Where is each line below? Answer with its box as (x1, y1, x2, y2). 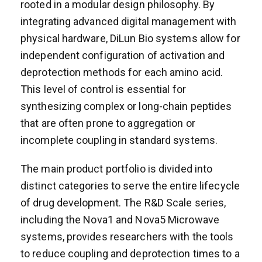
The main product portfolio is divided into (20, 162, 213, 175)
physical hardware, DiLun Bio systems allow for (20, 32, 240, 44)
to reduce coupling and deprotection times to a (20, 247, 240, 260)
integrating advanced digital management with (20, 15, 237, 27)
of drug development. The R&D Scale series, (20, 196, 226, 209)
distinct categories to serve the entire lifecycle (20, 179, 240, 192)
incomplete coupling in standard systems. (20, 133, 218, 146)
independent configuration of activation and (20, 49, 225, 61)
